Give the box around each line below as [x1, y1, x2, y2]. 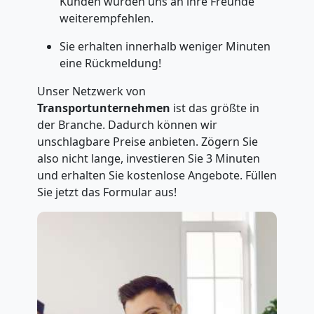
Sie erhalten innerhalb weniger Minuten [59, 39, 271, 54]
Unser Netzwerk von [36, 83, 146, 99]
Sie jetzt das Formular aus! [36, 184, 177, 200]
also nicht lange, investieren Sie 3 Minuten [36, 151, 260, 166]
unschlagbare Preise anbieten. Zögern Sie [36, 134, 258, 149]
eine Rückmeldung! [59, 55, 161, 71]
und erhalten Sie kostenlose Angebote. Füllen [36, 168, 277, 183]
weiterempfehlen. [59, 11, 153, 26]
